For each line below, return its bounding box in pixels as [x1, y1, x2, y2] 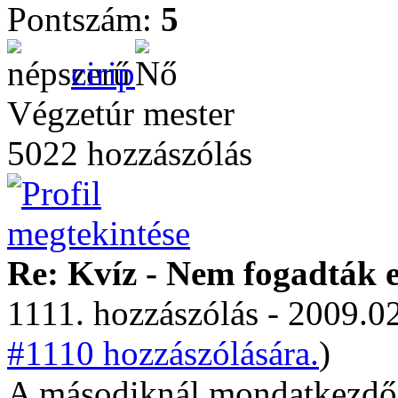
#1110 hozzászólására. [7, 334, 319, 372]
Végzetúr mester [7, 94, 235, 132]
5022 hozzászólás [7, 134, 252, 172]
